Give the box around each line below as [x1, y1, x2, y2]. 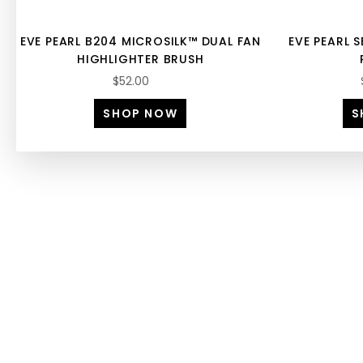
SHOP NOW [103, 105, 178, 122]
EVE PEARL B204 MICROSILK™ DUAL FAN [19, 33, 261, 49]
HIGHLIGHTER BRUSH [77, 51, 204, 67]
